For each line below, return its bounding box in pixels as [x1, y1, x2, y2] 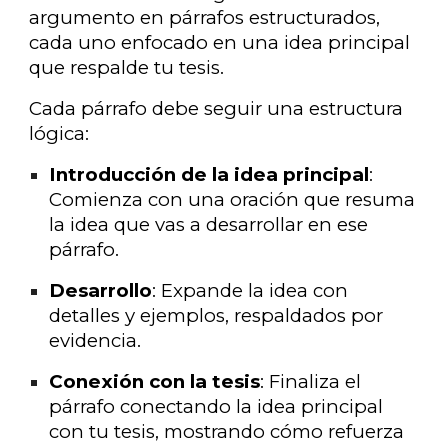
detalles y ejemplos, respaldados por [49, 304, 384, 327]
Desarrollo [49, 279, 153, 302]
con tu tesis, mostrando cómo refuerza [49, 420, 405, 443]
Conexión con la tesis [49, 370, 261, 393]
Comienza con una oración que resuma [49, 188, 416, 211]
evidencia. [49, 329, 142, 352]
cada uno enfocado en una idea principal [29, 31, 411, 54]
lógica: [29, 122, 90, 145]
